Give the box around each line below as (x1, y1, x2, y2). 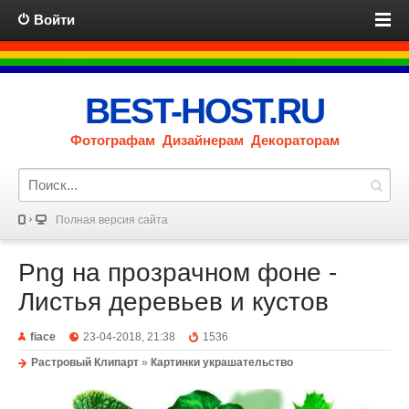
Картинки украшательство (151, 356, 293, 369)
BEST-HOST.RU (84, 91, 325, 131)
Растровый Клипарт (31, 356, 139, 369)
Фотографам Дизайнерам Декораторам (69, 132, 340, 148)
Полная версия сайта (56, 214, 168, 226)
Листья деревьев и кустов (18, 288, 329, 316)
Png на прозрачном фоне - (18, 258, 337, 287)
